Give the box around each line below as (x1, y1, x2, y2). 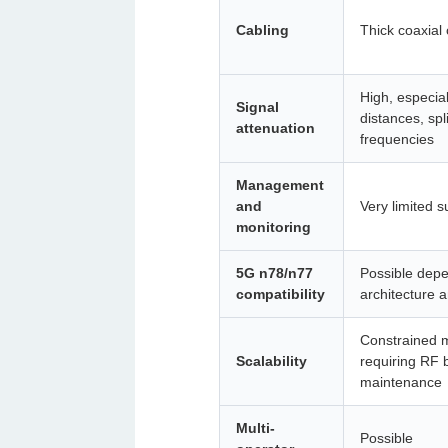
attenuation (236, 120, 315, 136)
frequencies (360, 131, 434, 147)
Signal (236, 99, 279, 115)
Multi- (236, 420, 275, 436)
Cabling (236, 22, 289, 38)
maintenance (360, 374, 442, 390)
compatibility (236, 286, 325, 302)
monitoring (236, 219, 311, 235)
